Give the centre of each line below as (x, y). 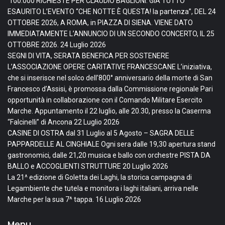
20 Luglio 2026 (145, 166)
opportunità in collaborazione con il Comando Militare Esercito (105, 100)
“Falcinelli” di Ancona (40, 122)
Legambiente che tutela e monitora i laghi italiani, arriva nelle (103, 188)
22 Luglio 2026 (97, 122)
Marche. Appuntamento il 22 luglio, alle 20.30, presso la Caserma (109, 111)
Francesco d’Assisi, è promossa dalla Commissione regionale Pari (110, 89)
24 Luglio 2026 (83, 44)
